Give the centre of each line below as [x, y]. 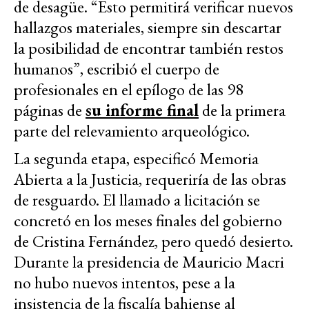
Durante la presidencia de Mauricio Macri [149, 261]
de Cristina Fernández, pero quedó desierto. [153, 241]
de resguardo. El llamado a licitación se [137, 199]
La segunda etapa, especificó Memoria [136, 158]
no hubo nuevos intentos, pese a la [124, 282]
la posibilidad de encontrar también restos [149, 48]
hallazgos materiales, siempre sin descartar [148, 27]
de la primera [242, 110]
